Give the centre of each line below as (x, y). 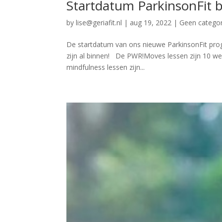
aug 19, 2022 (151, 23)
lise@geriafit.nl (99, 23)
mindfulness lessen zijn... (106, 67)
